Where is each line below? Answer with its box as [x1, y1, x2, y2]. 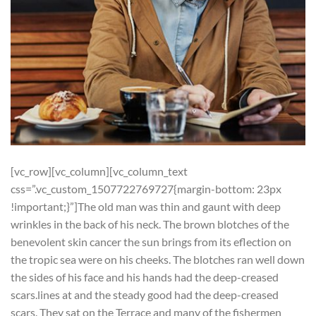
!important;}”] [11, 200, 78, 214]
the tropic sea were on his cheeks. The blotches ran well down [11, 253, 305, 267]
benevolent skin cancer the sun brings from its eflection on [11, 235, 291, 249]
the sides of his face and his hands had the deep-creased [11, 270, 279, 284]
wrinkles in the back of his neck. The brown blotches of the [11, 217, 289, 231]
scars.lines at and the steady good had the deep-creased [11, 288, 279, 302]
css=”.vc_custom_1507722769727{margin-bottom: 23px [11, 182, 281, 196]
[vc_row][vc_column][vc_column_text [11, 164, 188, 178]
